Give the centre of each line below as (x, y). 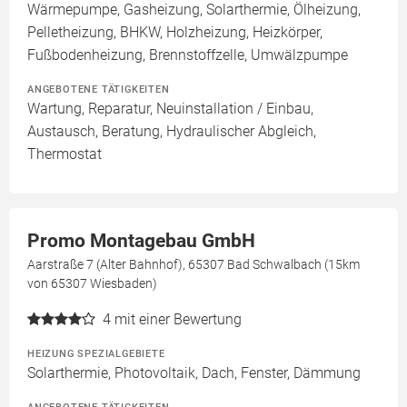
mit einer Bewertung (178, 319)
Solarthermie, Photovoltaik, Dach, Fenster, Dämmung (194, 373)
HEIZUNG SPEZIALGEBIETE (96, 353)
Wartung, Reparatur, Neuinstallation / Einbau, (170, 109)
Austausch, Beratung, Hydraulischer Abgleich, (172, 131)
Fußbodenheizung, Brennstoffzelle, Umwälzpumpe (188, 55)
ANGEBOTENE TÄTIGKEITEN (99, 89)
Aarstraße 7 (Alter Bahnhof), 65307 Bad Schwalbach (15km (194, 264)
